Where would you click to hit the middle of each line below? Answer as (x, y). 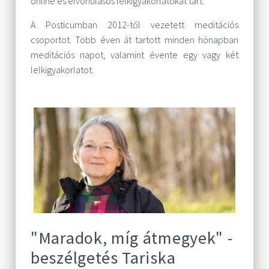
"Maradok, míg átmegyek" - (132, 237)
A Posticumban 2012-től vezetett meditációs (134, 25)
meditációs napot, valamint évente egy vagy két (134, 55)
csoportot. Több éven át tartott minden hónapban (134, 40)
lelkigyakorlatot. (62, 70)
